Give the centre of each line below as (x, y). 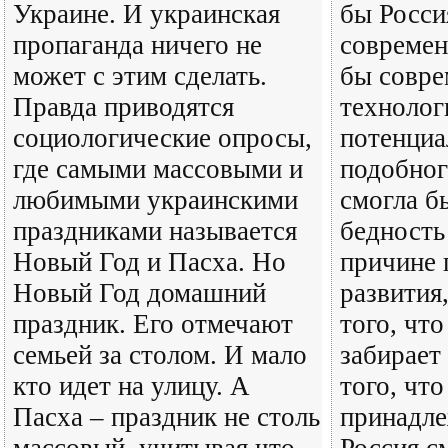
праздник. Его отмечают (153, 324)
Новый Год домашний (139, 293)
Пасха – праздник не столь (166, 417)
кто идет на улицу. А (131, 386)
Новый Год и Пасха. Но (149, 262)
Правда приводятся (123, 107)
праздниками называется (155, 231)
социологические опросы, (162, 138)
